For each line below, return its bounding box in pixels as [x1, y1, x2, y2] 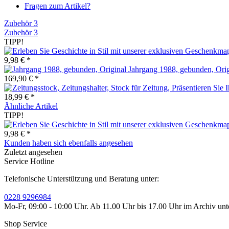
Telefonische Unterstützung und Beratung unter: [4, 174, 159, 184]
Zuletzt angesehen [4, 148, 62, 157]
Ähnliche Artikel [4, 102, 58, 111]
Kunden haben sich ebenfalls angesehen [4, 139, 133, 148]
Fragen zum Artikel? [25, 2, 90, 11]
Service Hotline [4, 157, 54, 166]
